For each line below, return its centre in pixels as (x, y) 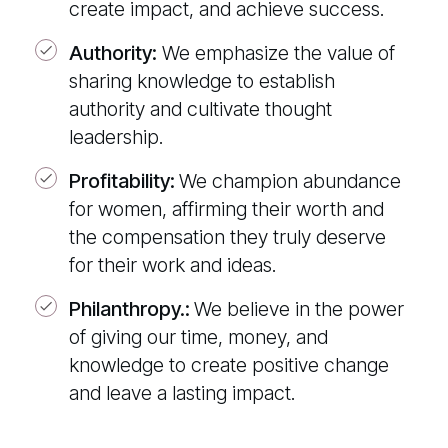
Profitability (119, 181)
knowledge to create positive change (229, 365)
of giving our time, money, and (198, 337)
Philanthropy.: (129, 309)
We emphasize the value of (278, 53)
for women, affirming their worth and (226, 209)
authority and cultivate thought (200, 109)
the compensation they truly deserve (227, 237)
